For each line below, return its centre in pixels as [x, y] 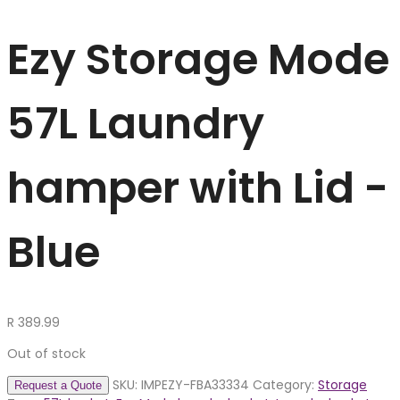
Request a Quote [58, 386]
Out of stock [46, 354]
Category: [285, 385]
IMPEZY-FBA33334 [195, 385]
